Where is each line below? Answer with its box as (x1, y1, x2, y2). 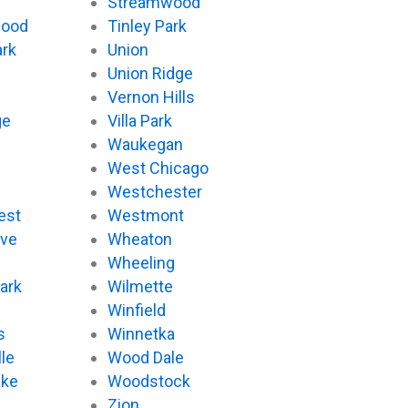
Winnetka (107, 324, 175, 344)
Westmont (107, 206, 184, 226)
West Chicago (107, 158, 209, 178)
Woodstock (107, 372, 190, 392)
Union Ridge (107, 64, 193, 84)
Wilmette (107, 277, 173, 297)
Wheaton (107, 229, 172, 250)
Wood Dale (107, 348, 184, 368)
